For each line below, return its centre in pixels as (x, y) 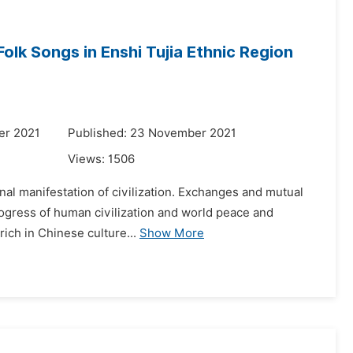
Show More (172, 233)
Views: (88, 159)
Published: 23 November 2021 (152, 133)
